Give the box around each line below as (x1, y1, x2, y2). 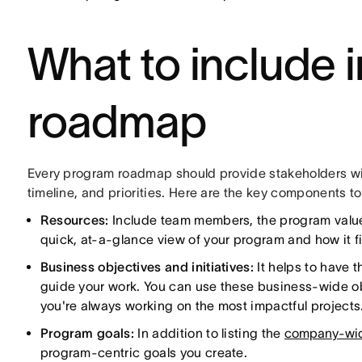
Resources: (40, 213, 109, 227)
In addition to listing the (134, 326, 284, 340)
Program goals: (40, 326, 135, 340)
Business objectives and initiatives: (40, 259, 255, 274)
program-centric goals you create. (40, 345, 248, 360)
